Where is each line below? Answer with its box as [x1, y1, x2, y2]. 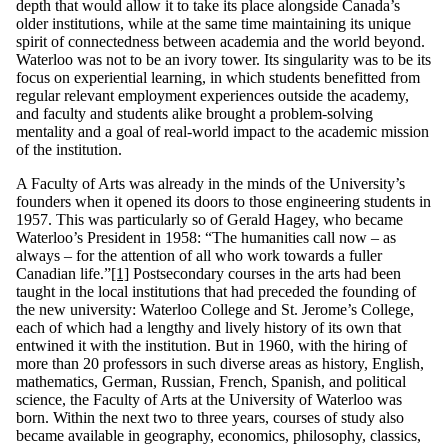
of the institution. [16, 140, 122, 158]
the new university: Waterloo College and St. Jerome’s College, [16, 300, 414, 318]
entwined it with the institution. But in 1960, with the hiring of [16, 336, 407, 354]
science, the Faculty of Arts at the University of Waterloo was [16, 390, 402, 408]
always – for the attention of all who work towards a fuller [16, 246, 382, 264]
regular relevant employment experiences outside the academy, [16, 86, 409, 104]
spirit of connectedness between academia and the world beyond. [16, 32, 425, 50]
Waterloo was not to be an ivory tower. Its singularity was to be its [16, 50, 431, 68]
